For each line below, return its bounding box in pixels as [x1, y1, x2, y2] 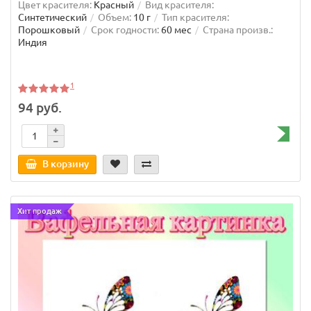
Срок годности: [91, 24, 159, 35]
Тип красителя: [162, 11, 229, 23]
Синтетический [18, 11, 87, 23]
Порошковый [18, 24, 80, 35]
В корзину [42, 158, 89, 170]
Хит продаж [17, 207, 62, 216]
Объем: [98, 11, 131, 23]
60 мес [161, 24, 192, 35]
